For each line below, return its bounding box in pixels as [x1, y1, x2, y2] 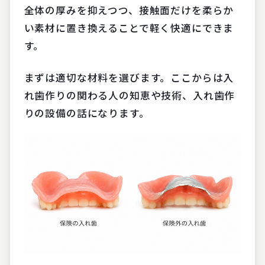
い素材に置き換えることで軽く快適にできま [24, 21, 234, 35]
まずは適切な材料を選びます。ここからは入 [24, 70, 234, 85]
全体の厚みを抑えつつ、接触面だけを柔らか [24, 3, 234, 18]
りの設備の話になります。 [24, 106, 150, 121]
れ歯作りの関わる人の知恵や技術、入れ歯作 [24, 88, 235, 103]
